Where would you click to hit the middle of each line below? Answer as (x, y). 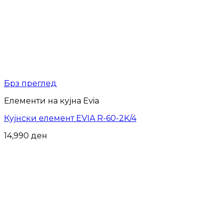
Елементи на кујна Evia (52, 101)
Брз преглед (30, 83)
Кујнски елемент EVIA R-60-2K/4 (70, 118)
